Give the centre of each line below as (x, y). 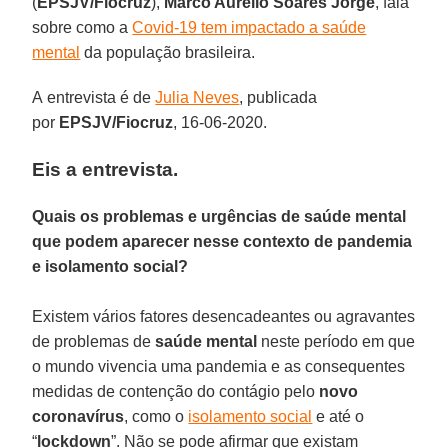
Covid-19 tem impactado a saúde (249, 27)
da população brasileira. (168, 52)
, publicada (278, 97)
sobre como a (82, 27)
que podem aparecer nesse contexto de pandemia (222, 241)
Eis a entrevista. (105, 169)
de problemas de (94, 341)
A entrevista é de (94, 97)
